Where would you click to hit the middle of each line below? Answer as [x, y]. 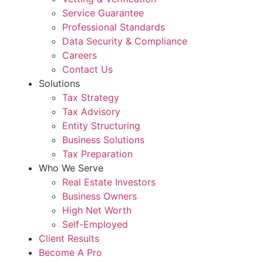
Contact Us [87, 69]
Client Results [69, 238]
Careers [80, 55]
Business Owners [100, 196]
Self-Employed [95, 224]
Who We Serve [71, 168]
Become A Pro [70, 252]
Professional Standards [114, 27]
